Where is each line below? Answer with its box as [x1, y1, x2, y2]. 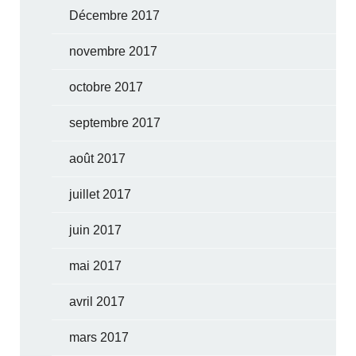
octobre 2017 [69, 79, 144, 94]
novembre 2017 [69, 44, 158, 58]
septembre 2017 [69, 115, 161, 130]
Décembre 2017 [69, 8, 161, 22]
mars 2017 [69, 330, 130, 344]
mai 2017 [69, 258, 122, 273]
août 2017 [69, 151, 126, 165]
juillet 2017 [69, 187, 132, 201]
